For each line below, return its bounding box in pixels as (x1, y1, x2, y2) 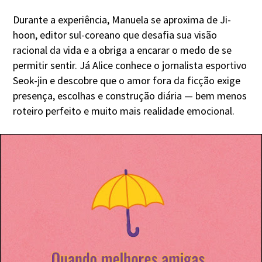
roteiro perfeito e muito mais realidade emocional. (13, 104, 235, 118)
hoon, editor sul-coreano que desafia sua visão (13, 27, 218, 42)
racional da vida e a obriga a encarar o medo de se (13, 43, 232, 57)
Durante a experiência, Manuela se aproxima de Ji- (13, 12, 232, 26)
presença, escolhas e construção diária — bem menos (13, 88, 247, 102)
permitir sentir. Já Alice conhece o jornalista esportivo (13, 58, 247, 72)
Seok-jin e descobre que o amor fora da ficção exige (13, 73, 241, 87)
